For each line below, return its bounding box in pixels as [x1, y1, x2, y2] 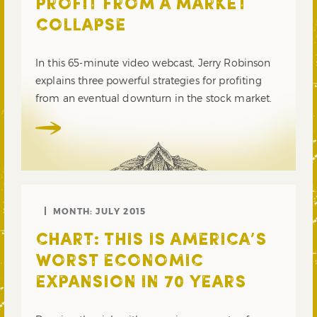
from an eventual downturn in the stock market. [35, 91, 272, 104]
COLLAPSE [35, 18, 126, 35]
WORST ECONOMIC [35, 253, 203, 270]
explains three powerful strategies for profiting [35, 74, 262, 86]
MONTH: [53, 205, 96, 216]
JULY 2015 [96, 205, 146, 216]
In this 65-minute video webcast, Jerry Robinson [35, 56, 271, 69]
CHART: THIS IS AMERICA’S [35, 231, 267, 249]
